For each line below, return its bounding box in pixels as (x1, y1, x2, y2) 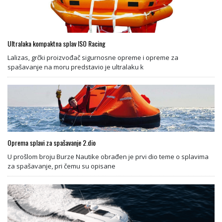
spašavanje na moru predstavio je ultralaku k (7, 62, 144, 72)
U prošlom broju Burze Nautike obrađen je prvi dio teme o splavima (7, 152, 209, 162)
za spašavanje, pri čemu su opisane (7, 162, 115, 171)
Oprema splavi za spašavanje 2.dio (7, 137, 96, 148)
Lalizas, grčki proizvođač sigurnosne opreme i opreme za (7, 53, 178, 62)
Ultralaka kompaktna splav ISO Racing (7, 38, 106, 49)
